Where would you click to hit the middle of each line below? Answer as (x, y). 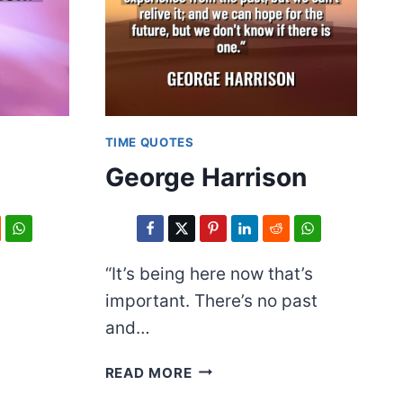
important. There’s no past (211, 300)
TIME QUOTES (149, 142)
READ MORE (148, 372)
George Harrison (206, 177)
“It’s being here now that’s (209, 273)
